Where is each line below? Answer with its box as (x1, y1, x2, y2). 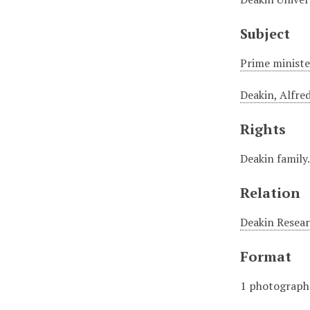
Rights (240, 120, 286, 138)
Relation (240, 183, 301, 202)
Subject (240, 24, 291, 43)
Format (240, 247, 292, 266)
